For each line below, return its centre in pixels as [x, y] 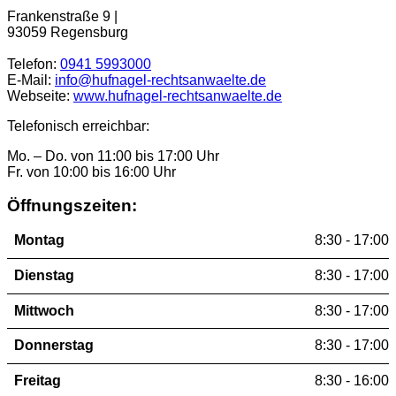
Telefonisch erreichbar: [78, 126]
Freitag [38, 381]
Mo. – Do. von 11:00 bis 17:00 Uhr [113, 156]
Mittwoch [44, 310]
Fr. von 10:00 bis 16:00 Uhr [91, 171]
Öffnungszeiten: [72, 206]
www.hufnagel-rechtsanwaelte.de [178, 95]
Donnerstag [54, 346]
